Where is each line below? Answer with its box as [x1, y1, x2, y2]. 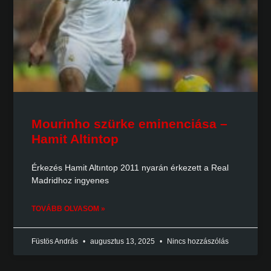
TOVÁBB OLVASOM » [31, 204, 106, 214]
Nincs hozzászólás [165, 237, 229, 246]
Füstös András [31, 237, 80, 246]
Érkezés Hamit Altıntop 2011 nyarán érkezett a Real [31, 163, 229, 173]
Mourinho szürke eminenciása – [31, 117, 228, 131]
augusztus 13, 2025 [88, 237, 157, 246]
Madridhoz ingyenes [31, 175, 109, 186]
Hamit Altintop [31, 132, 119, 146]
